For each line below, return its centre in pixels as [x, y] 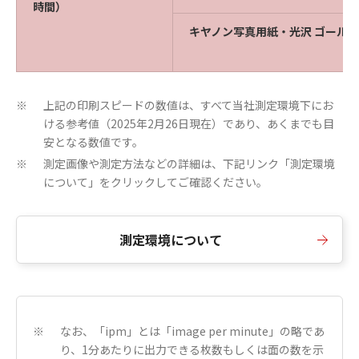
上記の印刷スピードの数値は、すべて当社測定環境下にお [188, 105]
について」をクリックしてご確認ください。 [155, 182]
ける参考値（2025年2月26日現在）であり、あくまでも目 [189, 124]
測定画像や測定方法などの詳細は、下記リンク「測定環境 [189, 164]
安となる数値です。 [93, 142]
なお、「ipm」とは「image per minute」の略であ [192, 331]
